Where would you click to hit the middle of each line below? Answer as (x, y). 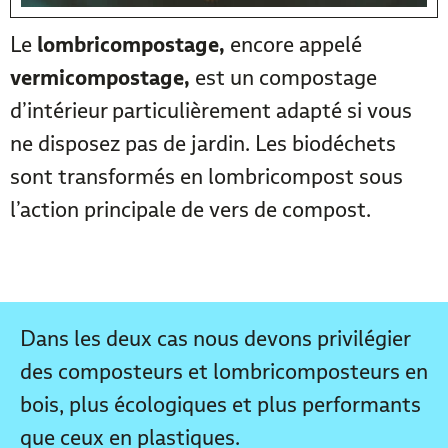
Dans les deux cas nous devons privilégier (215, 338)
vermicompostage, (100, 77)
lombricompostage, (131, 44)
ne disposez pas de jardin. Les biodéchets (203, 143)
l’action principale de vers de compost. (190, 209)
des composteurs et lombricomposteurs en (224, 371)
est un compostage (283, 77)
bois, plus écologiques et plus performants (220, 404)
